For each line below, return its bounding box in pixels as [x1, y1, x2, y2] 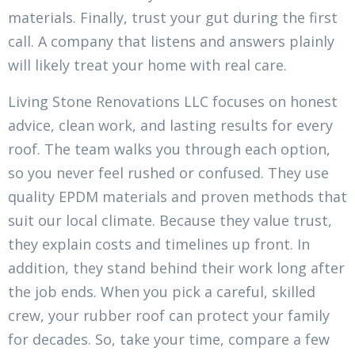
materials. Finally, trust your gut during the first [8, 8, 338, 28]
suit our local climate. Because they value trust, [8, 211, 332, 231]
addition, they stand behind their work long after [8, 258, 345, 278]
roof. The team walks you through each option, [8, 139, 330, 159]
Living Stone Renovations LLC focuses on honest [8, 92, 338, 112]
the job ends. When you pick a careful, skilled [8, 282, 315, 302]
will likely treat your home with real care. [8, 55, 287, 75]
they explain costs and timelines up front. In [8, 235, 310, 254]
